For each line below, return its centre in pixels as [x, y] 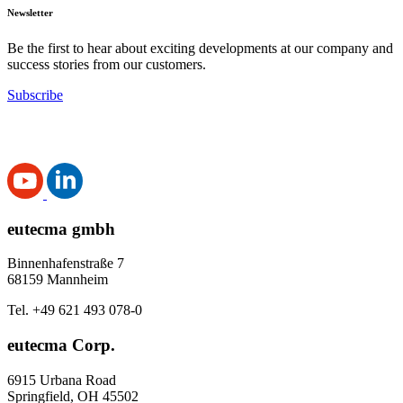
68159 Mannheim [58, 280]
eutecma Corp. [61, 345]
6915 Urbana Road [62, 380]
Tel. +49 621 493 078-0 [75, 310]
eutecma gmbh [61, 228]
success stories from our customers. [107, 64]
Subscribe [35, 94]
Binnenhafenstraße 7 [66, 264]
